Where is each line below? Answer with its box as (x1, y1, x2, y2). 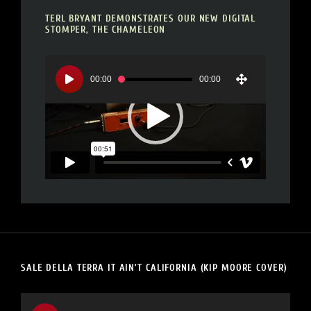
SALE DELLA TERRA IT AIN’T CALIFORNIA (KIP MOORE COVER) (21, 261, 287, 274)
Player (44, 72, 75, 85)
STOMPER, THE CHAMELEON (45, 24, 166, 35)
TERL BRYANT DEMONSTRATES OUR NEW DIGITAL (45, 12, 256, 24)
